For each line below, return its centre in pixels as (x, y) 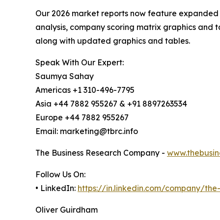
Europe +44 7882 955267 (82, 117)
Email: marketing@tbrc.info (87, 131)
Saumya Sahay (65, 76)
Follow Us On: (60, 174)
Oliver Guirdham (67, 209)
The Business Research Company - (101, 152)
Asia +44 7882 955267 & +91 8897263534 (111, 103)
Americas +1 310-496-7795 (85, 90)
